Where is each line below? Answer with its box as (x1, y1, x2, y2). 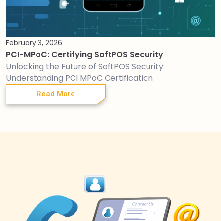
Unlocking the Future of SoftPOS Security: (6, 60, 165, 72)
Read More (37, 89, 75, 99)
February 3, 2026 (6, 37, 62, 48)
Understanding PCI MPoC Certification (6, 72, 153, 84)
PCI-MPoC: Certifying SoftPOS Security (6, 48, 163, 60)
